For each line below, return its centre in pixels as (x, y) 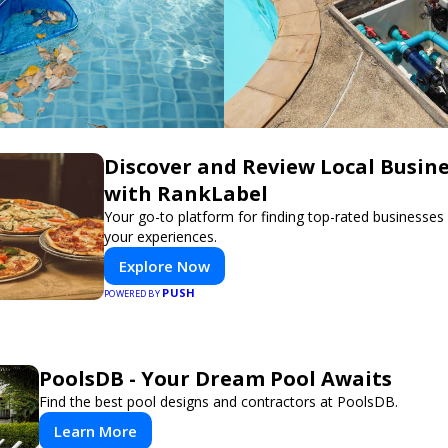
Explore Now (164, 266)
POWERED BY (133, 293)
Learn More (95, 431)
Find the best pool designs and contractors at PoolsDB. (218, 401)
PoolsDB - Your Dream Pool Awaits (215, 378)
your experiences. (160, 236)
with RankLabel (186, 193)
